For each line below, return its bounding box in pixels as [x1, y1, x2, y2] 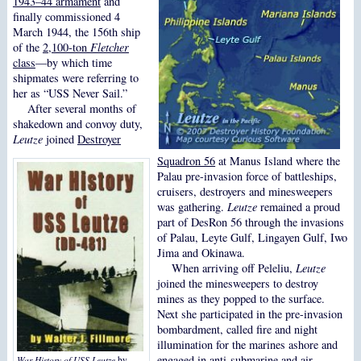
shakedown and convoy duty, [12, 115, 143, 131]
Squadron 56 [157, 153, 216, 169]
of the [12, 39, 43, 55]
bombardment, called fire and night [157, 322, 318, 338]
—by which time [35, 54, 112, 70]
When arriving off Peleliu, [172, 260, 297, 276]
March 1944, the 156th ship [12, 23, 140, 39]
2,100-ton [42, 39, 90, 55]
